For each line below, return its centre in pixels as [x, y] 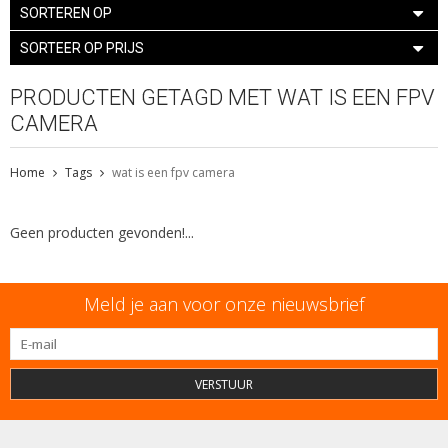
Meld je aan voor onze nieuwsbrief [224, 303]
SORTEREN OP [66, 12]
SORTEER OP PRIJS [82, 47]
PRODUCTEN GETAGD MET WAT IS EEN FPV [222, 97]
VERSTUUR [224, 384]
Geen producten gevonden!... [102, 232]
